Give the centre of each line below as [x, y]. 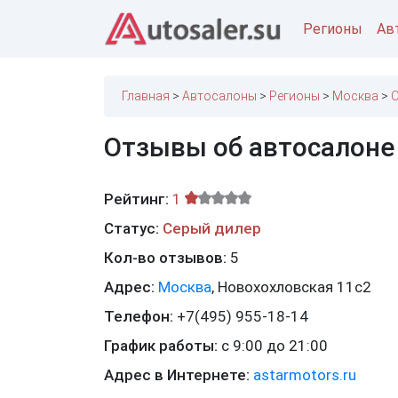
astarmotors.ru [305, 375]
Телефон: [140, 317]
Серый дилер [212, 229]
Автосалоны [219, 96]
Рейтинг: [136, 199]
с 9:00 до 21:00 [275, 346]
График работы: [163, 346]
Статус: [131, 229]
